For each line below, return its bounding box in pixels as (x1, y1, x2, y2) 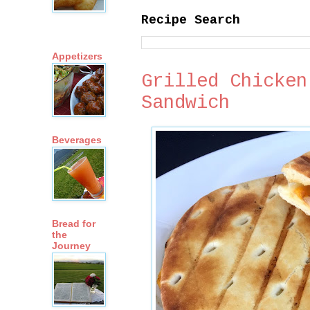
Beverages (52, 134, 102, 146)
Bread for (52, 218, 95, 230)
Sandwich (141, 91, 230, 113)
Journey (52, 240, 91, 252)
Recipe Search (141, 12, 240, 27)
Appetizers (52, 51, 102, 62)
